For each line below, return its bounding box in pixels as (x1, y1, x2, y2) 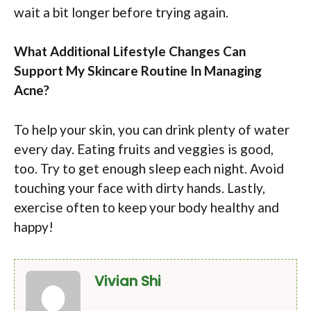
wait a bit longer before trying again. (14, 3, 228, 20)
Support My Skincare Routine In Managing (14, 62, 262, 79)
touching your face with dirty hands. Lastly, (14, 179, 265, 196)
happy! (14, 218, 53, 235)
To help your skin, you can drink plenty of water (14, 121, 289, 137)
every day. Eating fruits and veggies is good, (14, 140, 274, 157)
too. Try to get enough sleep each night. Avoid (14, 160, 284, 176)
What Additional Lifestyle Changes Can (14, 43, 246, 60)
